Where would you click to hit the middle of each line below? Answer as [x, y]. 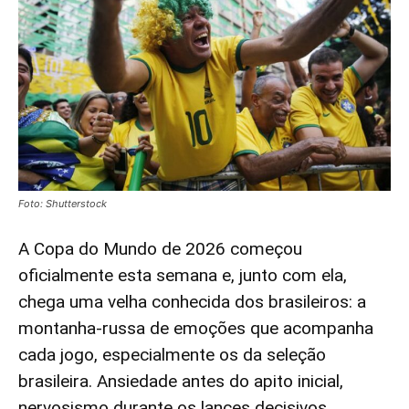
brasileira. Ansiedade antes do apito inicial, [181, 382]
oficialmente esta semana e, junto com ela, [183, 276]
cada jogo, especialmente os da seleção [172, 355]
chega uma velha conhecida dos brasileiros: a [192, 302]
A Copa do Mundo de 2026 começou [160, 249]
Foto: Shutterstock [63, 204]
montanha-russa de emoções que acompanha [196, 329]
